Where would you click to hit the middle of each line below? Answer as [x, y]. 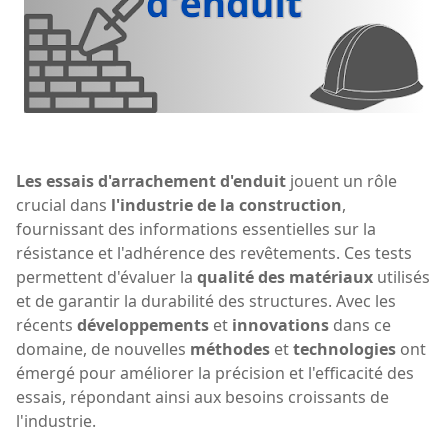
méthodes [230, 348]
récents [46, 324]
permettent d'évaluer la [106, 276]
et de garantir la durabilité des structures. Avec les [206, 300]
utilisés [401, 276]
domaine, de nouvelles [103, 348]
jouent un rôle [341, 180]
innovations [280, 324]
